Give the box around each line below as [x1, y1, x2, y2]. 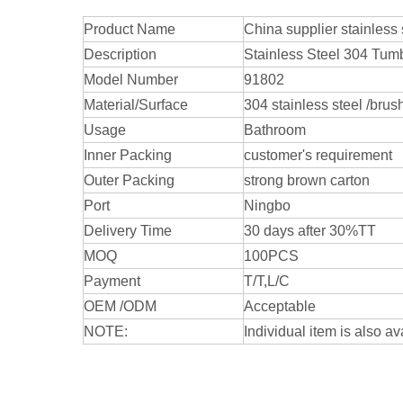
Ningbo [244, 197, 291, 213]
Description [84, 46, 157, 62]
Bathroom [244, 121, 306, 138]
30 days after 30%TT [244, 222, 376, 238]
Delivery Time [84, 222, 172, 238]
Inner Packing [84, 147, 172, 163]
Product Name [84, 21, 175, 37]
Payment [84, 273, 140, 289]
